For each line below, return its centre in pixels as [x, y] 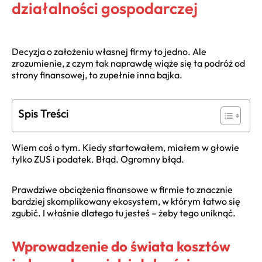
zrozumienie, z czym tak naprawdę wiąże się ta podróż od [128, 63]
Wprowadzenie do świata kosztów [121, 246]
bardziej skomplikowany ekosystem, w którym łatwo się [126, 201]
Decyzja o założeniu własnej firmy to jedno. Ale [109, 51]
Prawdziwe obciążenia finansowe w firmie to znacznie [122, 189]
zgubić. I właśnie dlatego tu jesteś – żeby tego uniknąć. [124, 213]
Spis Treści [43, 113]
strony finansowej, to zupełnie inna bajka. [97, 75]
